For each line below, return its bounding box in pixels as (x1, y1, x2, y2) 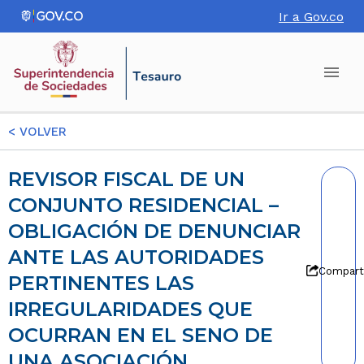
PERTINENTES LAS (8, 271, 194, 295)
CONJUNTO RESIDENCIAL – (8, 193, 279, 217)
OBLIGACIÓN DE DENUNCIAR (8, 219, 301, 243)
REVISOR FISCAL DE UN (8, 167, 22, 191)
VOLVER (15, 124, 67, 139)
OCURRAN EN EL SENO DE (8, 323, 273, 347)
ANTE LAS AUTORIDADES (8, 245, 264, 269)
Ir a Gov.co (279, 8, 344, 24)
